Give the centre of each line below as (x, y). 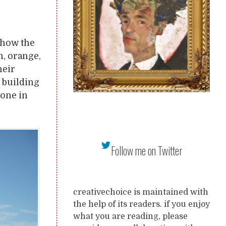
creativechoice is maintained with (141, 192)
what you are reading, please (130, 216)
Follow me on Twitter (147, 151)
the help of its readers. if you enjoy (142, 204)
